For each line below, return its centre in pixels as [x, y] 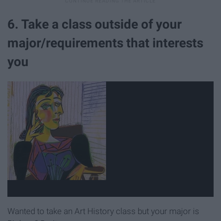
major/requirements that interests [105, 43]
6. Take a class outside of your [94, 24]
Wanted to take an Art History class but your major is [103, 211]
